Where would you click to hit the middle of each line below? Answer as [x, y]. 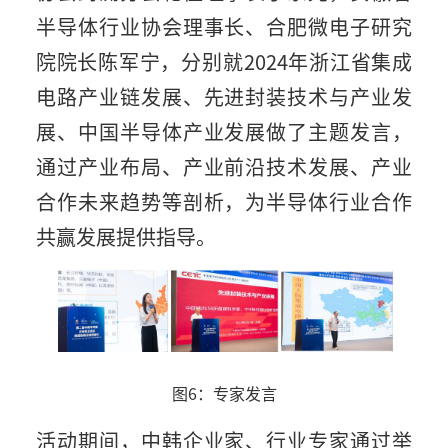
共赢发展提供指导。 [125, 236]
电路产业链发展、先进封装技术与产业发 [224, 96]
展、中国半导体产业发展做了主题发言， [224, 131]
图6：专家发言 [224, 393]
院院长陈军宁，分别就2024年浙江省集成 [224, 61]
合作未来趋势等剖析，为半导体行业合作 [224, 201]
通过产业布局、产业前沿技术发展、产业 [224, 166]
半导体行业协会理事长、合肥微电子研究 [224, 26]
